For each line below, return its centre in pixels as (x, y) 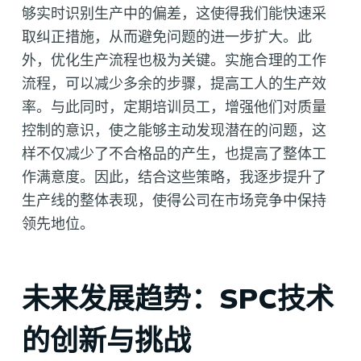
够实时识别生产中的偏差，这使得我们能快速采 (174, 13)
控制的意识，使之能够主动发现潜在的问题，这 (174, 130)
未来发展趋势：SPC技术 (177, 299)
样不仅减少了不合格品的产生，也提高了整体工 (174, 153)
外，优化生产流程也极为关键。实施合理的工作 (174, 60)
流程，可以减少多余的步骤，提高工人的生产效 (174, 83)
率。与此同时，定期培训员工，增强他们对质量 (174, 106)
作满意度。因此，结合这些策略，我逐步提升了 (174, 176)
